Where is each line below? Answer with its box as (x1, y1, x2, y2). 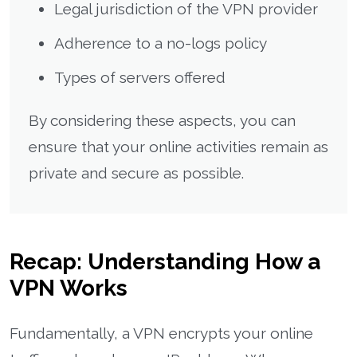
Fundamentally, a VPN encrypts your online (10, 324, 313, 342)
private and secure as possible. (29, 163, 244, 182)
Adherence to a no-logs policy (54, 33, 267, 52)
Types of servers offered (54, 68, 226, 86)
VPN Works (10, 274, 127, 301)
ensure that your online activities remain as (29, 137, 328, 155)
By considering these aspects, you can (29, 111, 296, 129)
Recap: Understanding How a (10, 248, 320, 275)
